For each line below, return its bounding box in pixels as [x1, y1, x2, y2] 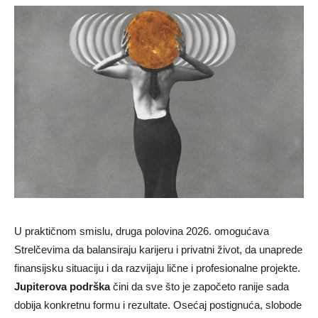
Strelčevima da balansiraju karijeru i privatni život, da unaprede [14, 243, 302, 256]
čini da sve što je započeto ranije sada [110, 280, 289, 293]
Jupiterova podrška [14, 280, 110, 293]
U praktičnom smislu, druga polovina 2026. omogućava [14, 225, 269, 238]
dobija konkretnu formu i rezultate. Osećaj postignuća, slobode [14, 299, 302, 312]
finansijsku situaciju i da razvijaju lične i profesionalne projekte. [14, 262, 300, 275]
